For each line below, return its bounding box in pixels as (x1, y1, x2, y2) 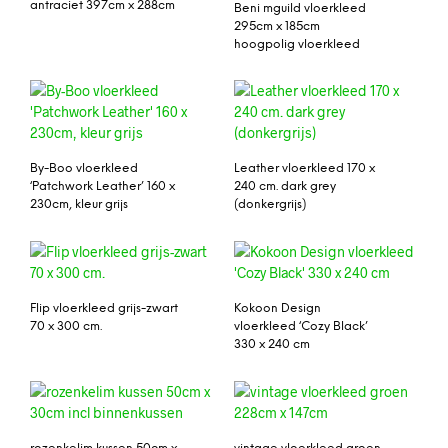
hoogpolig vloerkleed (234, 37, 360, 51)
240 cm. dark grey (234, 180, 336, 194)
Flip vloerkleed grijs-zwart (30, 302, 178, 316)
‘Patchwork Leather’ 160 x (30, 180, 175, 194)
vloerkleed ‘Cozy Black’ (234, 320, 368, 334)
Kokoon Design (234, 302, 321, 316)
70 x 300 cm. (30, 320, 102, 334)
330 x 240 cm (234, 338, 310, 352)
